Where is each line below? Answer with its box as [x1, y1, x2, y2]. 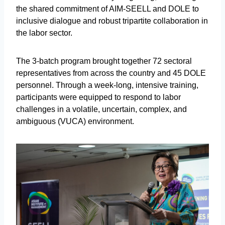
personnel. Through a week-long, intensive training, [16, 80, 198, 89]
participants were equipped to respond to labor [16, 92, 181, 101]
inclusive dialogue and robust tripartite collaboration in [16, 16, 208, 25]
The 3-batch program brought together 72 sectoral [16, 56, 192, 65]
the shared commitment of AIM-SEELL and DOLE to [16, 4, 199, 13]
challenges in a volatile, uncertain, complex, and [16, 104, 187, 114]
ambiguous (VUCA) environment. [16, 117, 134, 126]
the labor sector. [16, 28, 72, 37]
